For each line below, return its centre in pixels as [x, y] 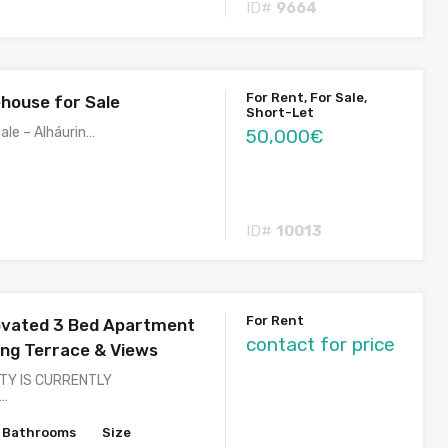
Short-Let [280, 112]
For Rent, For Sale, [307, 97]
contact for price [321, 344]
